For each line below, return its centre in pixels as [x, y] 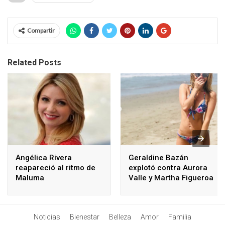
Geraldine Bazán [158, 158]
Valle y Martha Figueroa [171, 178]
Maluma [30, 178]
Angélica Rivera [44, 158]
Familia [180, 217]
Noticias [47, 217]
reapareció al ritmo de [55, 168]
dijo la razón [151, 188]
